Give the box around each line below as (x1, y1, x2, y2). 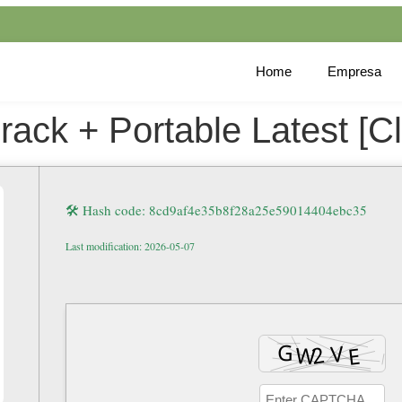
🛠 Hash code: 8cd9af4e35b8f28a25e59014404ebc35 (66, 201, 367, 219)
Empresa (328, 64, 381, 79)
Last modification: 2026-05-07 (66, 239, 195, 253)
